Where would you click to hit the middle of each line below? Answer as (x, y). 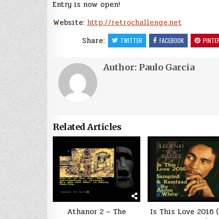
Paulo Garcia (167, 67)
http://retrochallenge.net (134, 22)
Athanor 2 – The (96, 211)
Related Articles (87, 127)
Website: (70, 22)
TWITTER (131, 40)
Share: (94, 40)
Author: (121, 67)
